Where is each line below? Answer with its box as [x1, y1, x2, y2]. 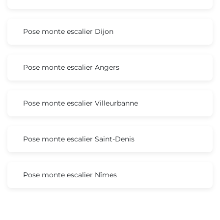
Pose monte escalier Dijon [23, 27, 113, 36]
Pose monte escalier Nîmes [23, 170, 117, 179]
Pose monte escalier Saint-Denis [23, 134, 135, 143]
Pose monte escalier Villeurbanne [23, 98, 138, 108]
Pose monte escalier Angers [23, 62, 119, 72]
